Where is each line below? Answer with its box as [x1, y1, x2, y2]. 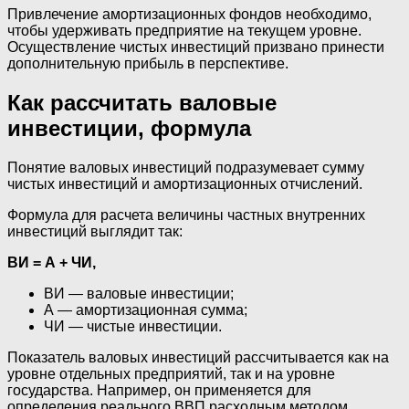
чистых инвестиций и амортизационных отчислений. [7, 176, 362, 193]
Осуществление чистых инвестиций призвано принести [7, 39, 384, 56]
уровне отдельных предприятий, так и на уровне [7, 366, 335, 383]
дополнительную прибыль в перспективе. [7, 56, 288, 72]
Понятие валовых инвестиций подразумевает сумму [7, 160, 364, 176]
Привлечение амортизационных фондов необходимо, [7, 6, 372, 23]
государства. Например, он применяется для [7, 383, 311, 399]
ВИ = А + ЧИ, [7, 255, 96, 271]
